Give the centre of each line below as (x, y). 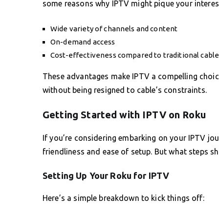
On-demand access (83, 42)
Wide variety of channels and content (114, 28)
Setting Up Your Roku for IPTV (106, 175)
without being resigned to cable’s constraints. (125, 90)
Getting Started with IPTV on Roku (124, 114)
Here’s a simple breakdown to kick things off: (123, 198)
